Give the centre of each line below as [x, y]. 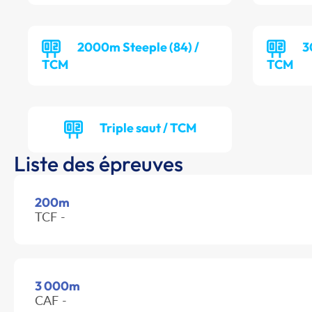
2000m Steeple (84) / [138, 47]
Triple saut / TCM [148, 128]
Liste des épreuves [99, 164]
